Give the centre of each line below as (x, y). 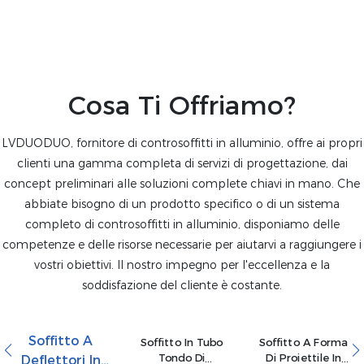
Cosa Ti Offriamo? (182, 105)
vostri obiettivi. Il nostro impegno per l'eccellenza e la (182, 264)
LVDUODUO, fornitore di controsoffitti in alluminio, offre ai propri (182, 143)
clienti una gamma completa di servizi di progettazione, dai (182, 163)
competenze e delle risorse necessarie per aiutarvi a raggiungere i (182, 244)
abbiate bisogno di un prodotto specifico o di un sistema (182, 204)
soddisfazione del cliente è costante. (182, 285)
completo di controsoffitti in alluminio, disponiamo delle (182, 224)
